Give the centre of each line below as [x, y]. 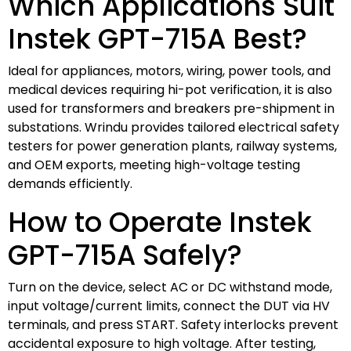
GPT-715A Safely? [125, 255]
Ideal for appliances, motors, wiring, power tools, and [169, 71]
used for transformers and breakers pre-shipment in [171, 108]
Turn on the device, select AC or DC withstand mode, [170, 287]
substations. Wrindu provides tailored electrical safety [174, 127]
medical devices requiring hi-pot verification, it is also [170, 89]
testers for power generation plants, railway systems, [172, 146]
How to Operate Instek [160, 222]
